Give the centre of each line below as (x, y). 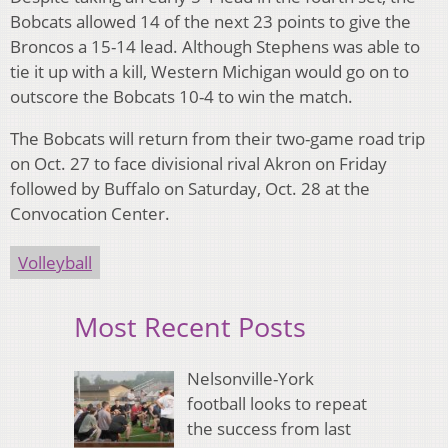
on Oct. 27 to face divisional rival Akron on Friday (198, 163)
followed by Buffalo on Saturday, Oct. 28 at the (190, 188)
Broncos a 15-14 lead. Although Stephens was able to (215, 46)
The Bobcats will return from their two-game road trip (217, 138)
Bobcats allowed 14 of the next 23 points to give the (210, 21)
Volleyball (55, 262)
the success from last (268, 429)
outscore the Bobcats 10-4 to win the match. (181, 96)
